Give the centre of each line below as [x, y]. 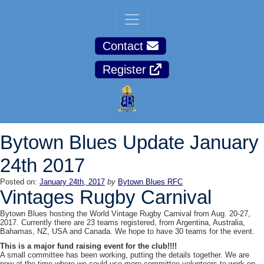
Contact [125, 46]
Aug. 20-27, [231, 214]
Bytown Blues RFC [150, 182]
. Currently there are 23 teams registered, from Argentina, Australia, [131, 222]
